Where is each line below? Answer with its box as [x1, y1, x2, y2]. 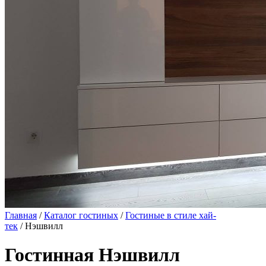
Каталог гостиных [44, 210, 118, 220]
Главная [5, 210, 37, 220]
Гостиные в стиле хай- [125, 210, 216, 220]
